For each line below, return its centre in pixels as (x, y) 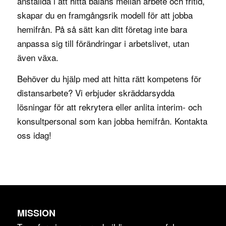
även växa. (38, 57)
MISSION (36, 213)
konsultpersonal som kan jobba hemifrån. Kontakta (112, 121)
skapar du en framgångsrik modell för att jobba (105, 15)
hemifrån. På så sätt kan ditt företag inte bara (102, 29)
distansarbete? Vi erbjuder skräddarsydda (96, 93)
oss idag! (34, 135)
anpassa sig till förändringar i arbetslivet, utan (103, 43)
